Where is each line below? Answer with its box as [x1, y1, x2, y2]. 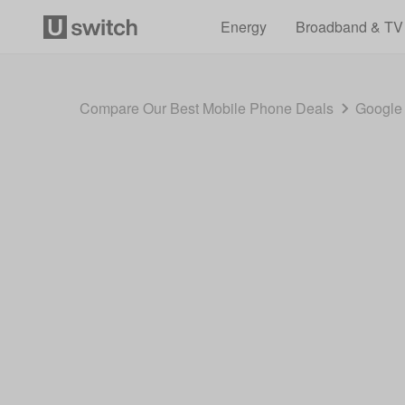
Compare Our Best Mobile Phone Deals [80, 98, 334, 118]
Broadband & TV [295, 15, 403, 37]
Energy [220, 15, 267, 37]
